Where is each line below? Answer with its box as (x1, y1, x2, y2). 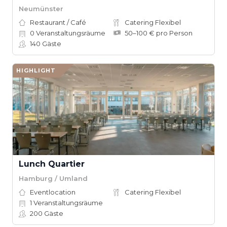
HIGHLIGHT (16, 67, 56, 74)
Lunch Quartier (19, 159, 85, 169)
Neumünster (19, 4, 63, 13)
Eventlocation (30, 188, 75, 196)
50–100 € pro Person (125, 29, 193, 37)
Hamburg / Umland (19, 174, 88, 182)
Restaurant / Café (30, 18, 86, 26)
